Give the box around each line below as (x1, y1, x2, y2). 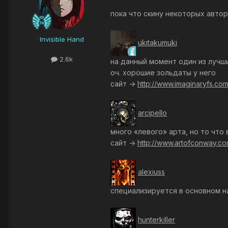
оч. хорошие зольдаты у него (110, 68, 216, 77)
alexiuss (138, 167, 165, 176)
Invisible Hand (39, 35, 84, 44)
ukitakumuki (138, 38, 177, 47)
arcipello (138, 108, 167, 117)
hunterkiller (138, 215, 175, 224)
